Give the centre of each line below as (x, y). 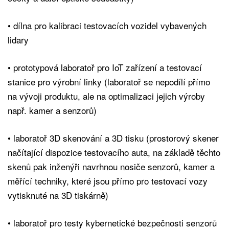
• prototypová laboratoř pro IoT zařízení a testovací (105, 67)
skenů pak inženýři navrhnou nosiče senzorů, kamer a (111, 166)
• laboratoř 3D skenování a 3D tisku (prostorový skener (113, 138)
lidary (18, 39)
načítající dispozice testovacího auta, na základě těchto (114, 152)
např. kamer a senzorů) (52, 110)
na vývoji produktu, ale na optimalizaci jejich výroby (106, 96)
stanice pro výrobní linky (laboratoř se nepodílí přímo (109, 81)
